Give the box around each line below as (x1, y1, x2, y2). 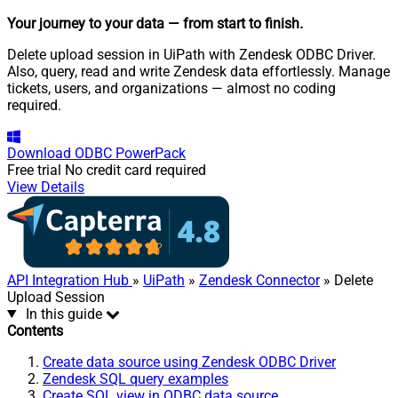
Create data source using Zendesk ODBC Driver (43, 353, 336, 370)
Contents (7, 322, 63, 339)
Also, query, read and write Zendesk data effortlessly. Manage (7, 62, 390, 80)
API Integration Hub (7, 271, 132, 289)
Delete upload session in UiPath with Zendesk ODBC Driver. (7, 45, 376, 63)
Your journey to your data (7, 14, 164, 32)
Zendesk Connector (199, 271, 320, 289)
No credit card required (65, 161, 206, 179)
